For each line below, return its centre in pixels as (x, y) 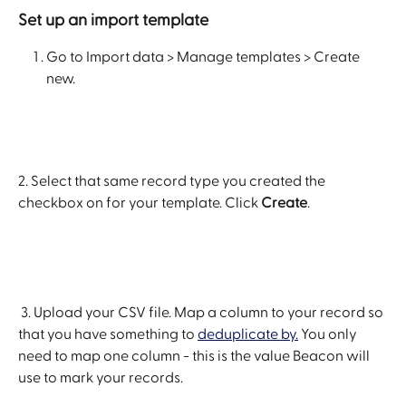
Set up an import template (113, 20)
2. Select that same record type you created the (173, 181)
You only (329, 335)
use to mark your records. (101, 378)
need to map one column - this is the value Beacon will (195, 357)
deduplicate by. (248, 335)
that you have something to (108, 335)
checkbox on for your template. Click (140, 203)
